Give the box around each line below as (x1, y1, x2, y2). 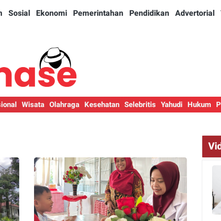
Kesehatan (84, 99, 119, 110)
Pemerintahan (73, 7, 123, 19)
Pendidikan (129, 7, 169, 19)
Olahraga (49, 99, 79, 110)
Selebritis (124, 99, 156, 110)
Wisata (22, 99, 44, 110)
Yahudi (161, 99, 183, 110)
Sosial (8, 7, 30, 19)
